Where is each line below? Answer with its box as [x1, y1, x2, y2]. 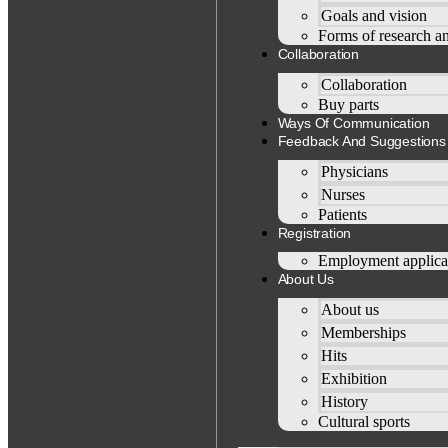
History [320, 393, 368, 410]
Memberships [320, 324, 406, 341]
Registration [277, 225, 352, 241]
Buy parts [317, 96, 379, 113]
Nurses [320, 186, 365, 203]
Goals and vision [320, 7, 427, 24]
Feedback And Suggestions [277, 133, 446, 149]
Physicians [320, 163, 388, 180]
